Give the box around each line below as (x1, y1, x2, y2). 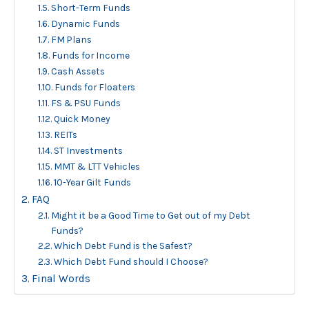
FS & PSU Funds (50, 97, 121, 108)
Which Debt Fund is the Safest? (53, 239, 192, 251)
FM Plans (50, 33, 92, 45)
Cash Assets (50, 65, 105, 77)
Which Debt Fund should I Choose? (53, 255, 208, 267)
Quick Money (53, 112, 110, 124)
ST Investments (53, 144, 123, 156)
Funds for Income (51, 49, 130, 61)
